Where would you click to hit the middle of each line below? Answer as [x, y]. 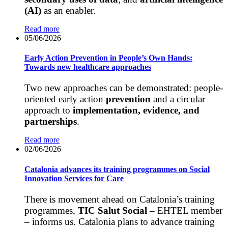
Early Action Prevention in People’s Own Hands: [108, 58]
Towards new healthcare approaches [88, 67]
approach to [49, 110]
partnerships [51, 122]
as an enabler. [68, 10]
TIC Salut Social [112, 210]
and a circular [178, 99]
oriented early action [65, 99]
